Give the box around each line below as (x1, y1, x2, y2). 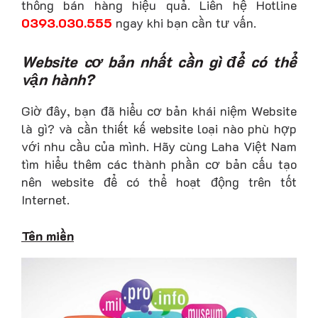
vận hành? (21, 68, 94, 89)
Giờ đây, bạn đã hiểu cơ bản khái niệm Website (21, 102, 297, 119)
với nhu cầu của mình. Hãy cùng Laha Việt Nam (21, 137, 297, 155)
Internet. (21, 190, 70, 208)
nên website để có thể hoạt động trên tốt (21, 172, 297, 190)
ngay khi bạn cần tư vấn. (112, 13, 256, 31)
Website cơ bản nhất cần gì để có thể (21, 50, 297, 71)
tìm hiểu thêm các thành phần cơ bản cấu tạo (21, 155, 297, 172)
